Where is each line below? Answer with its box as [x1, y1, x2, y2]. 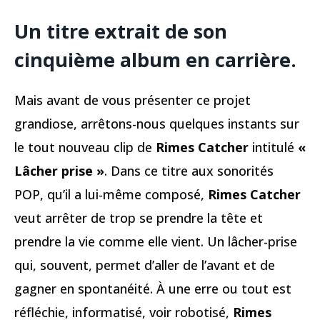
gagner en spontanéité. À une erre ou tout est [14, 280, 291, 298]
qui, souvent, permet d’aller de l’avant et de [14, 256, 275, 274]
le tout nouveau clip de [14, 139, 156, 156]
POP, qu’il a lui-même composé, [14, 186, 208, 204]
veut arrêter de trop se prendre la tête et [14, 209, 263, 227]
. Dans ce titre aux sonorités [104, 162, 274, 180]
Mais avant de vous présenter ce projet [14, 91, 251, 109]
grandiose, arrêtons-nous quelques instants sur [14, 115, 299, 133]
